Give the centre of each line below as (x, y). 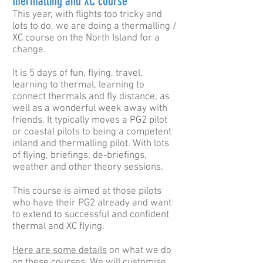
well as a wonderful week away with (90, 109)
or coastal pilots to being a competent (92, 132)
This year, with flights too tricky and (87, 15)
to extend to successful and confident (91, 215)
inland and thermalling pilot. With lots (91, 144)
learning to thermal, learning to (78, 85)
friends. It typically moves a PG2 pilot (90, 120)
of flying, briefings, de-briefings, (80, 156)
